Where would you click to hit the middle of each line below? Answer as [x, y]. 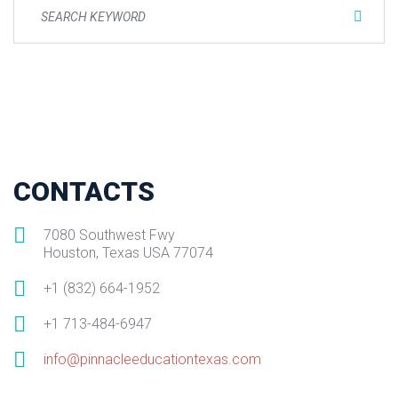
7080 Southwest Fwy [109, 235]
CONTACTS [84, 191]
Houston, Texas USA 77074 [128, 253]
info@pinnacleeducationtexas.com [152, 359]
